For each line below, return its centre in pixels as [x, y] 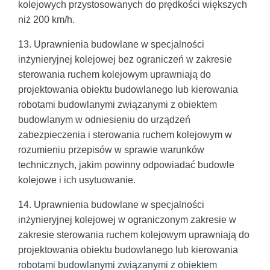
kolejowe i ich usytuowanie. [77, 180]
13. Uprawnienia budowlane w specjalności [111, 44]
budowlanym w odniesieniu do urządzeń [104, 119]
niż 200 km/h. [46, 19]
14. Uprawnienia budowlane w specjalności [111, 204]
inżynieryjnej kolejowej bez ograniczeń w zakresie [125, 59]
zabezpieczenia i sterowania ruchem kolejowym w [125, 134]
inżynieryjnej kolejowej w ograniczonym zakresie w [127, 219]
